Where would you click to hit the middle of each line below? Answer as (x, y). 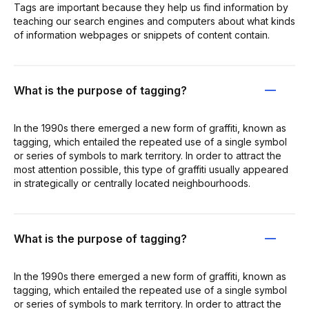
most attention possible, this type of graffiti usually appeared (151, 169)
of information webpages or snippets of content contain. (142, 34)
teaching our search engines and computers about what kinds (154, 21)
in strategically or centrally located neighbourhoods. (132, 183)
